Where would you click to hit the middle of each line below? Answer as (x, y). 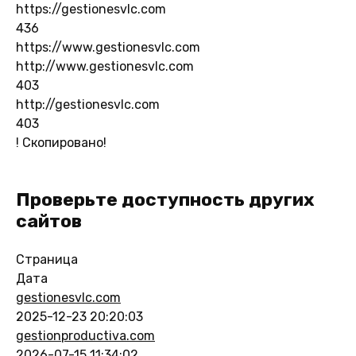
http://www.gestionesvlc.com (105, 66)
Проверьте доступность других (165, 199)
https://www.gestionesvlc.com (108, 47)
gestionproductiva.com (85, 335)
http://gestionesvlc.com (88, 104)
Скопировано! (63, 142)
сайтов (49, 221)
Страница (47, 259)
